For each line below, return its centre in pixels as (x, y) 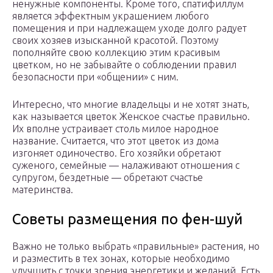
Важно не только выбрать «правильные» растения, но (136, 246)
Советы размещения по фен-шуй (127, 219)
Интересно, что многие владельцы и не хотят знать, (131, 105)
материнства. (43, 190)
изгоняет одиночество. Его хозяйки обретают (117, 153)
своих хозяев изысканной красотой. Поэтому (115, 41)
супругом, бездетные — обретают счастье (108, 178)
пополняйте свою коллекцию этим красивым (116, 53)
